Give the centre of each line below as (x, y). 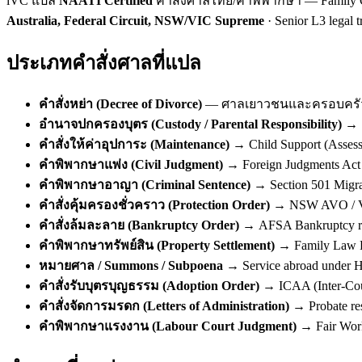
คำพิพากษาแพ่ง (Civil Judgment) (131, 165)
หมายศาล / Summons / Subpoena (131, 266)
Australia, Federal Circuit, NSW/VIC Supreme (135, 20)
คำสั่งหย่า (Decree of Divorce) (120, 104)
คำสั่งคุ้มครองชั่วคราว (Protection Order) (154, 205)
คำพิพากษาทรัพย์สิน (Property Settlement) (157, 246)
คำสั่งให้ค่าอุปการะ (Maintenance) (134, 145)
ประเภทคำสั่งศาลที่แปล (104, 63)
